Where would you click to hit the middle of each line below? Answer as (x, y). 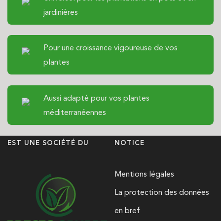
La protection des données (162, 192)
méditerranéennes (75, 112)
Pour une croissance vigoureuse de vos (110, 48)
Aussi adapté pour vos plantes (96, 98)
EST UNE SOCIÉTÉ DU (48, 143)
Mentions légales (144, 174)
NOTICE (129, 143)
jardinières (61, 12)
